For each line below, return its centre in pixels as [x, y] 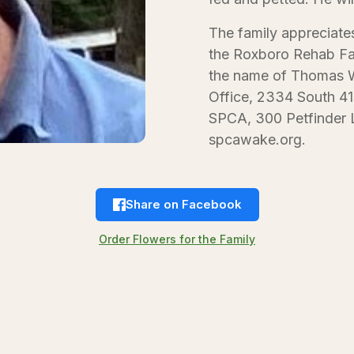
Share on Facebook [183, 204]
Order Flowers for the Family [177, 239]
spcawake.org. [257, 139]
